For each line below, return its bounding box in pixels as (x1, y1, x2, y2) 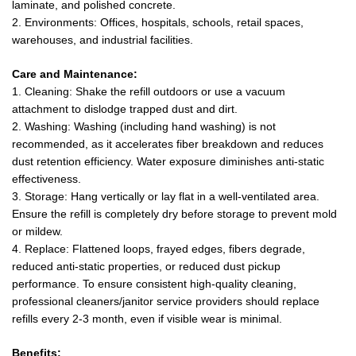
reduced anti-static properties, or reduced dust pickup (12, 260, 281, 273)
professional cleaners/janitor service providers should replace (12, 295, 319, 308)
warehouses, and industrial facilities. (12, 33, 193, 47)
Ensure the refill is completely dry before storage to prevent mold (12, 207, 337, 221)
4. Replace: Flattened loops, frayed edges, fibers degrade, (12, 242, 305, 256)
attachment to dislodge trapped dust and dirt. (12, 103, 238, 116)
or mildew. (12, 225, 63, 238)
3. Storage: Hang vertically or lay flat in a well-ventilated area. (12, 190, 319, 203)
